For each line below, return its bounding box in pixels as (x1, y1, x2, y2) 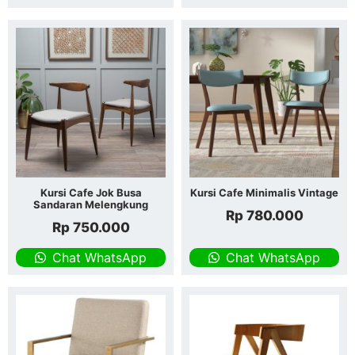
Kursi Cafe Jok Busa (40, 185, 142, 199)
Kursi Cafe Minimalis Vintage (190, 185, 338, 199)
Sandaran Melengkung (33, 197, 148, 211)
